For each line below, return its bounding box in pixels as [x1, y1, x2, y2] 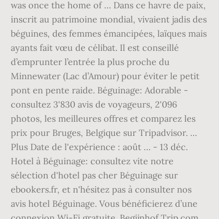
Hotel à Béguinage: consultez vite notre [11, 155, 174, 167]
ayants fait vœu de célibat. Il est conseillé [11, 42, 179, 53]
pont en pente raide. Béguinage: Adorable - [11, 85, 189, 96]
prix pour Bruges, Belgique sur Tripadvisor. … [11, 127, 197, 138]
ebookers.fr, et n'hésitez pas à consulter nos [11, 184, 192, 195]
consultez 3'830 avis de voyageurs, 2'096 [11, 99, 177, 110]
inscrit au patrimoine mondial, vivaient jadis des [11, 14, 207, 25]
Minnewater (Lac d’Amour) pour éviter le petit [11, 70, 200, 82]
